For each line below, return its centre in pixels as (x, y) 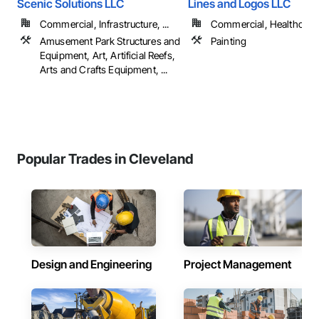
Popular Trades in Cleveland (105, 159)
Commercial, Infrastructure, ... (105, 24)
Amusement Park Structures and (110, 41)
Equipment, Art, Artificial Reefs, (108, 55)
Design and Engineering (91, 264)
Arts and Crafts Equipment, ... (104, 69)
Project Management (237, 264)
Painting (229, 41)
